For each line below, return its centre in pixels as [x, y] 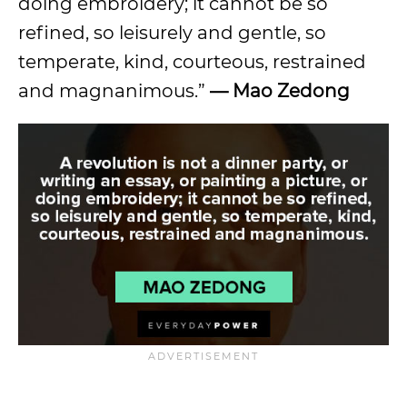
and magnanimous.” [114, 90]
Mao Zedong [291, 90]
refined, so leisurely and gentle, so [172, 32]
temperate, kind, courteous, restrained [192, 61]
